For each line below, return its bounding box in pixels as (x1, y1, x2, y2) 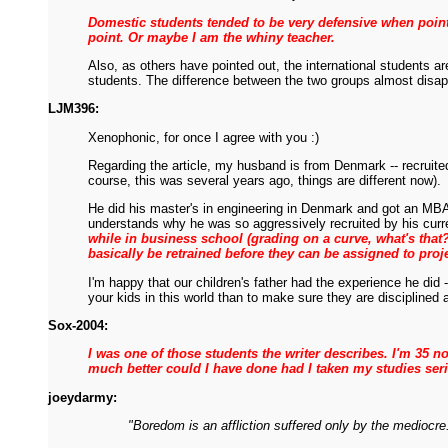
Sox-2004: (48, 317, 108, 333)
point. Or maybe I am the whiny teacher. (88, 29, 335, 45)
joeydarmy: (48, 389, 117, 405)
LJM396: (48, 101, 99, 117)
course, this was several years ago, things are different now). (88, 172, 441, 188)
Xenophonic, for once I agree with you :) (88, 129, 319, 145)
